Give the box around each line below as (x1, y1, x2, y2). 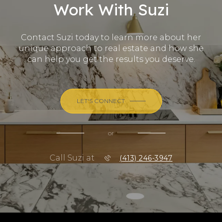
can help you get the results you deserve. (27, 55, 195, 64)
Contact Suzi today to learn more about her (21, 33, 201, 43)
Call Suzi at (50, 153, 95, 163)
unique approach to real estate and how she (18, 44, 204, 54)
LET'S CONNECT (76, 97, 125, 105)
